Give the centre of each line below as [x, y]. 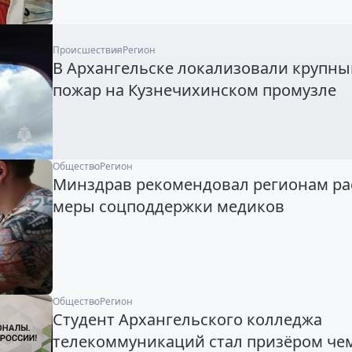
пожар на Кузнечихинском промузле [194, 90]
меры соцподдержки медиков [168, 207]
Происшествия [87, 50]
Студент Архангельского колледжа [187, 320]
